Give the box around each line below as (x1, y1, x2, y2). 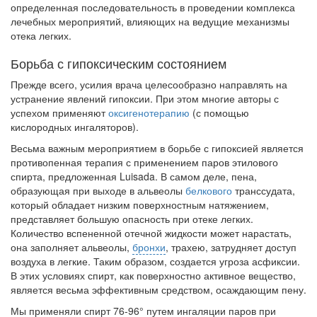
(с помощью (190, 105, 249, 120)
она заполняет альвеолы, (11, 240, 132, 254)
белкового (185, 183, 232, 197)
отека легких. (11, 28, 71, 42)
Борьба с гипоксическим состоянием (11, 54, 226, 72)
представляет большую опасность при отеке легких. (11, 212, 253, 226)
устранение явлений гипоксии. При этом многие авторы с (11, 91, 279, 105)
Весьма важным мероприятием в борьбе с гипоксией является (11, 141, 304, 155)
